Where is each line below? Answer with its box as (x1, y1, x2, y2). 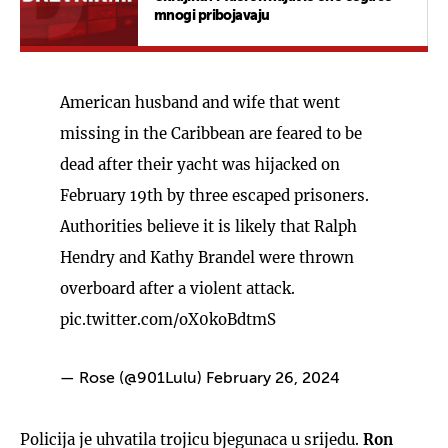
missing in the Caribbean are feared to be (60, 123, 362, 143)
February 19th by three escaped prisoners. (60, 185, 369, 205)
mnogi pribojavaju (154, 8, 270, 23)
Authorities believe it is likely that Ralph (60, 216, 357, 236)
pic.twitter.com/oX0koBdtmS (60, 309, 276, 329)
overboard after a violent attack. (60, 278, 295, 298)
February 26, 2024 (206, 370, 340, 387)
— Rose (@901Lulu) (60, 370, 206, 387)
